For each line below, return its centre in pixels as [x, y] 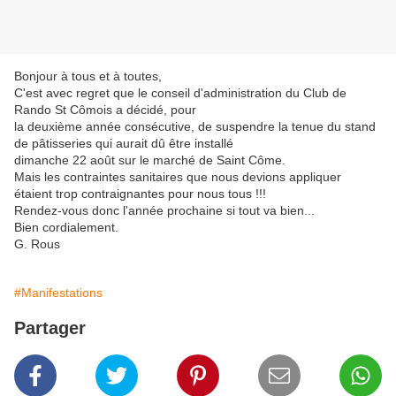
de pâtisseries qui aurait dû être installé [124, 144]
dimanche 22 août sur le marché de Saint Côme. [150, 160]
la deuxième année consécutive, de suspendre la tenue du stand [195, 127]
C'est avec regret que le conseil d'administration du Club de [180, 93]
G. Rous [37, 244]
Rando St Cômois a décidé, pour [105, 110]
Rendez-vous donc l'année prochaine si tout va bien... [164, 211]
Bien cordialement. [66, 228]
